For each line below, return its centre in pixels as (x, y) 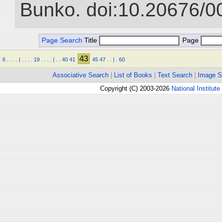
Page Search (62, 40)
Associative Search (81, 75)
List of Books (133, 75)
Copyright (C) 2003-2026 (136, 88)
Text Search (175, 75)
